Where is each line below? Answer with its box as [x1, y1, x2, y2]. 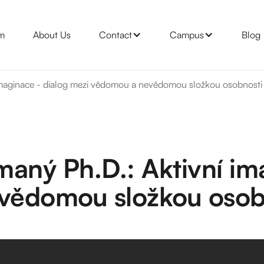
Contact [98, 29, 132, 41]
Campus [169, 29, 204, 41]
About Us [32, 29, 71, 41]
